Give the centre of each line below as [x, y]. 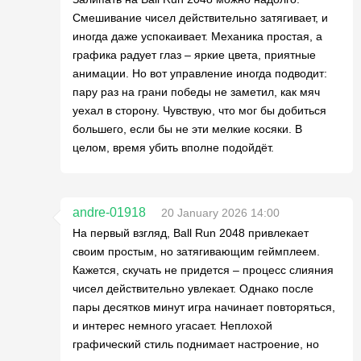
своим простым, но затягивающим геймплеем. [196, 251]
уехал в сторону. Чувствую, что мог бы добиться [199, 110]
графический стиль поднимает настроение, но [196, 344]
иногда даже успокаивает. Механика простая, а [197, 36]
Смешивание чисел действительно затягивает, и [200, 18]
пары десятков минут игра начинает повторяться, [204, 307]
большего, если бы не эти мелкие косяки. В [187, 129]
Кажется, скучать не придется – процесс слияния [203, 270]
